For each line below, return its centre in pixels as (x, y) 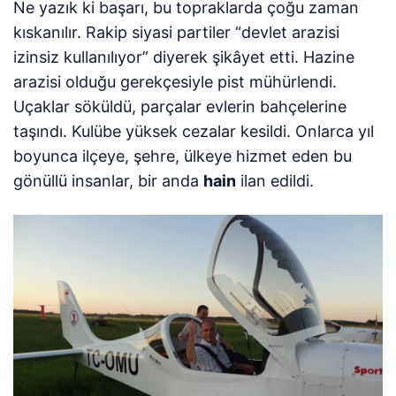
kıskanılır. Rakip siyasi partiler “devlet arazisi (177, 33)
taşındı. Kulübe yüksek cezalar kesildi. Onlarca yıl (194, 132)
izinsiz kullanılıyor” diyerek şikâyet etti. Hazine (184, 57)
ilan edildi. (275, 181)
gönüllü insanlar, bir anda (109, 181)
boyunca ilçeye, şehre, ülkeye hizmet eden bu (183, 156)
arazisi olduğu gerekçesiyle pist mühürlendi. (175, 82)
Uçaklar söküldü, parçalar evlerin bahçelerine (180, 107)
